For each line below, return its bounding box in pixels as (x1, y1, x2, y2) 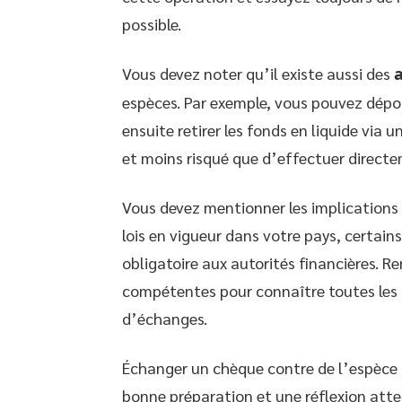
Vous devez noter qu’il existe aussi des (122, 63, 394, 83)
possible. (122, 13, 181, 34)
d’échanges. (122, 308, 207, 328)
